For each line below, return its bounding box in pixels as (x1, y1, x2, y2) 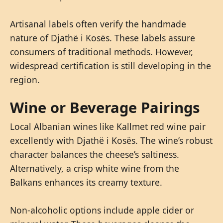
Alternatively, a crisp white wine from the (10, 162, 179, 174)
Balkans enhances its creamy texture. (10, 176, 162, 188)
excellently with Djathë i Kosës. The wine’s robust (10, 134, 213, 146)
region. (10, 73, 40, 86)
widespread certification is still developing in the (10, 59, 211, 72)
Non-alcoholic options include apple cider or (10, 204, 194, 216)
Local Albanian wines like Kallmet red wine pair (10, 120, 206, 132)
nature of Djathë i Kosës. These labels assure (10, 31, 195, 44)
